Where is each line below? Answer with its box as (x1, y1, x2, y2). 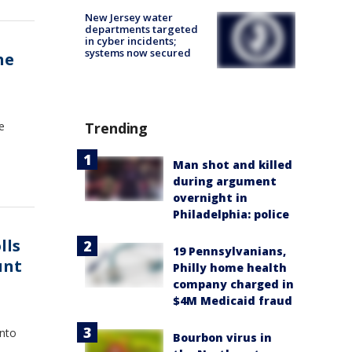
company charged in (173, 277, 294, 292)
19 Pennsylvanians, (173, 244, 286, 259)
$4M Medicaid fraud (173, 293, 292, 309)
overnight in (173, 190, 247, 206)
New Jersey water (85, 10, 173, 25)
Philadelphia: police (173, 207, 289, 222)
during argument (173, 174, 277, 189)
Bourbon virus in (173, 330, 272, 346)
